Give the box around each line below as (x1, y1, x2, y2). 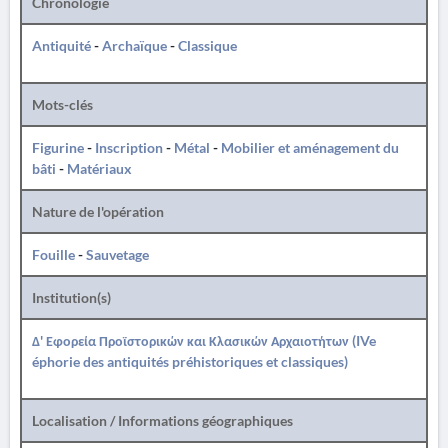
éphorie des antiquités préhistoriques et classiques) (32, 353, 348, 370)
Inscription (95, 139, 163, 156)
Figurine (32, 139, 84, 156)
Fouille (32, 246, 75, 263)
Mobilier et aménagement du (221, 139, 399, 156)
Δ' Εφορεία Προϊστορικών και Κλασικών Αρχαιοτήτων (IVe (32, 332, 376, 349)
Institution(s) (32, 289, 111, 306)
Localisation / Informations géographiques (32, 412, 293, 429)
